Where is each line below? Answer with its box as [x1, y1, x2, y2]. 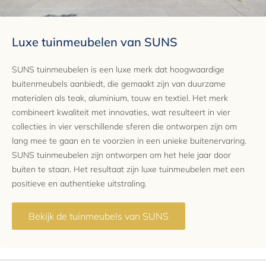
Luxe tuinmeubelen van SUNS [12, 34, 178, 49]
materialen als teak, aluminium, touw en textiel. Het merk [12, 92, 228, 103]
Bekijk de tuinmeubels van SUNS [28, 210, 169, 223]
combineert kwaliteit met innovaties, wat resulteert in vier [12, 106, 230, 118]
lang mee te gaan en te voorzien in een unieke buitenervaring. [12, 135, 246, 146]
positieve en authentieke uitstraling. [12, 178, 147, 189]
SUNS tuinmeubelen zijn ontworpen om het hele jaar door [12, 149, 231, 160]
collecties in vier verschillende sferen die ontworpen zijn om [12, 121, 237, 132]
